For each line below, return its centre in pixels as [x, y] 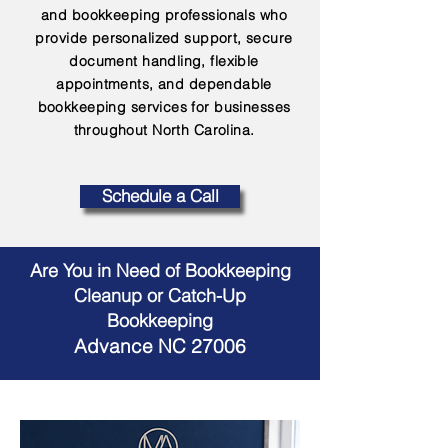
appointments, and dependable [164, 84]
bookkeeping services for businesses [164, 107]
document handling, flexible [164, 61]
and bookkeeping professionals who [164, 15]
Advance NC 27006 [160, 346]
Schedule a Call [160, 196]
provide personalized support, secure [164, 38]
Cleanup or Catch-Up [160, 295]
